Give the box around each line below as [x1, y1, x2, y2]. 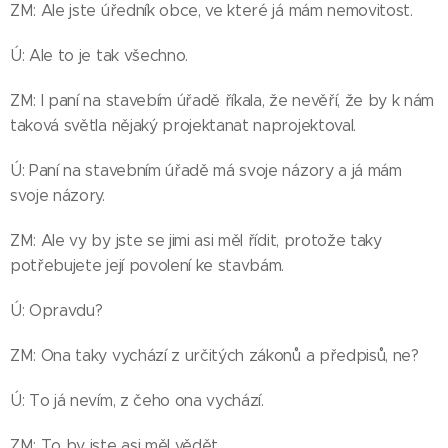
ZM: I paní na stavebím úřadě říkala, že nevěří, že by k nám [10, 90, 435, 110]
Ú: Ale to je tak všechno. [10, 45, 188, 65]
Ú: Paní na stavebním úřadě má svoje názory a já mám [10, 160, 402, 180]
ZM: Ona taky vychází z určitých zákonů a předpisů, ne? [10, 345, 419, 365]
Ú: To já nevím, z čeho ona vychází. [10, 390, 264, 410]
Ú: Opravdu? [10, 300, 103, 320]
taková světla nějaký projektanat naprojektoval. [10, 115, 356, 135]
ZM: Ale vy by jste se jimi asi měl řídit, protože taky [10, 230, 382, 250]
